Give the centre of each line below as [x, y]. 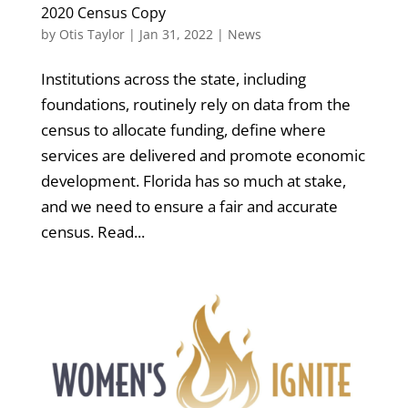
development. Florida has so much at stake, [193, 181]
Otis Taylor [92, 35]
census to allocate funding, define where [183, 130]
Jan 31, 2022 [176, 35]
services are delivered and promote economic [203, 156]
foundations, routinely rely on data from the [195, 105]
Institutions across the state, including [173, 79]
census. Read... [92, 232]
